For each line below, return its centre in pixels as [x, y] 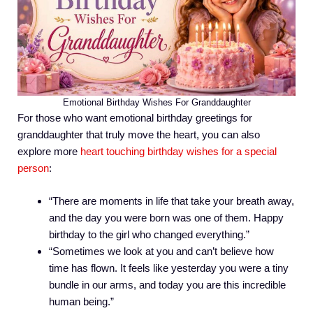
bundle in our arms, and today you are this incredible [167, 284]
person [33, 168]
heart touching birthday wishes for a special [179, 152]
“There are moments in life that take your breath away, [172, 201]
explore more [49, 152]
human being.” [81, 301]
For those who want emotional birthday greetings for [135, 118]
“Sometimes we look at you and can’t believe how [161, 251]
